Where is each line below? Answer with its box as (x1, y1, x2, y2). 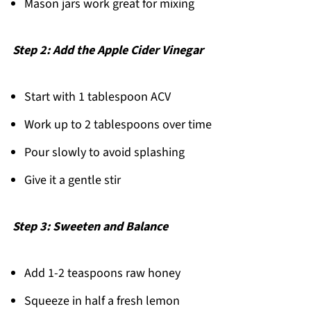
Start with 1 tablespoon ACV (24, 87, 171, 106)
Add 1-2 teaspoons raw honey (24, 264, 180, 282)
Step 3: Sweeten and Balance (12, 217, 168, 235)
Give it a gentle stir (24, 171, 121, 189)
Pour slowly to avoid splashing (24, 143, 185, 161)
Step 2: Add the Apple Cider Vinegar (12, 41, 203, 59)
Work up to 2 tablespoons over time (24, 115, 212, 133)
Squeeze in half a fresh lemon (24, 292, 180, 310)
